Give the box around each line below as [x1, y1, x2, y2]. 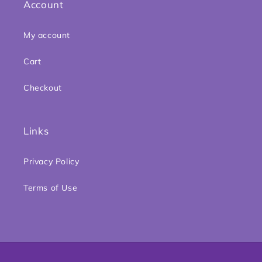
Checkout [23, 82, 62, 93]
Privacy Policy [23, 156, 80, 167]
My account [23, 30, 70, 40]
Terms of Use [23, 182, 78, 193]
